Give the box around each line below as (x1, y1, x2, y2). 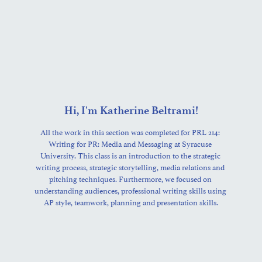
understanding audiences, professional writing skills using (34, 184, 226, 196)
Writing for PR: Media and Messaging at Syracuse (49, 137, 212, 149)
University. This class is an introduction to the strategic (40, 149, 220, 161)
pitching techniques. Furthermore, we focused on (49, 172, 212, 184)
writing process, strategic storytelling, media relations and (36, 160, 225, 173)
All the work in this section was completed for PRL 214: (40, 125, 220, 137)
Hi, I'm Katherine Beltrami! (64, 103, 198, 117)
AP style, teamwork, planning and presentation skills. (44, 195, 218, 208)
